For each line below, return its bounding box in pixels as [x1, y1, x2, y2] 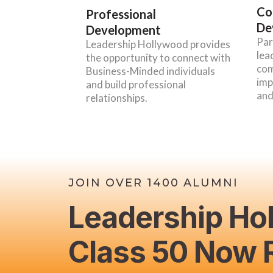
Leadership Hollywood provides [85, 37, 230, 51]
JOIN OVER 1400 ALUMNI [68, 175, 238, 190]
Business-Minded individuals [85, 64, 215, 77]
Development [85, 22, 161, 37]
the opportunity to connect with [85, 51, 230, 64]
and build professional [85, 77, 186, 91]
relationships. [85, 91, 147, 104]
